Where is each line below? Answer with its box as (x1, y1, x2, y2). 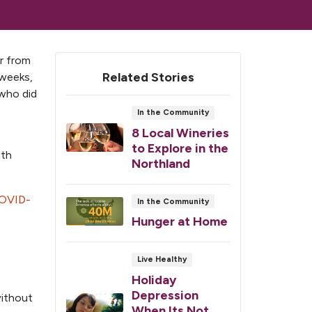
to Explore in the (132, 140, 228, 156)
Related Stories (102, 70, 194, 86)
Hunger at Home (132, 214, 228, 230)
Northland (132, 155, 190, 171)
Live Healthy (136, 254, 187, 265)
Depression (132, 287, 198, 303)
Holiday (132, 272, 176, 288)
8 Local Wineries (132, 125, 229, 141)
